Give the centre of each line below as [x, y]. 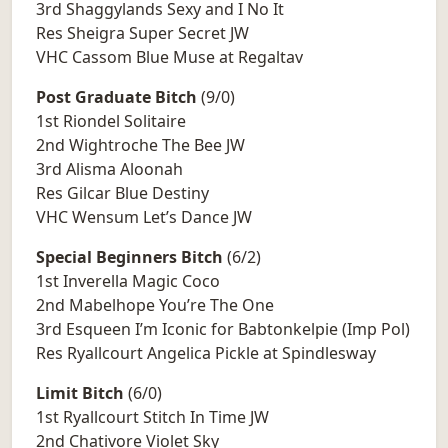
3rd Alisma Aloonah [109, 169]
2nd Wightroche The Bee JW [140, 145]
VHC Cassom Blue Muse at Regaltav [169, 57]
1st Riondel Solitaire [111, 121]
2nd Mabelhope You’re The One [155, 305]
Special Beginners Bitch [129, 257]
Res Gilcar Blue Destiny [122, 193]
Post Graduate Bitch [116, 97]
